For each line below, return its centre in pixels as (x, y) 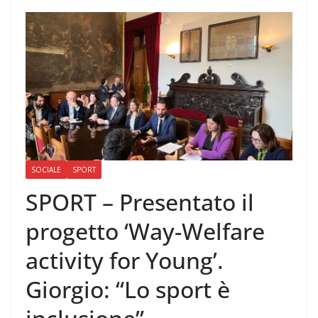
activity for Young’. (125, 261)
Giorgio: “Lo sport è (128, 290)
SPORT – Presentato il (140, 202)
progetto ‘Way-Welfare (145, 231)
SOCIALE (46, 170)
